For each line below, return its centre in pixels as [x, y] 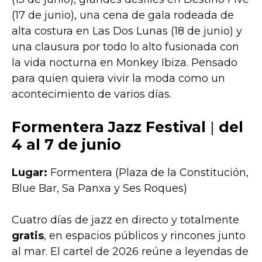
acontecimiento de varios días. [92, 94]
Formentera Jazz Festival [109, 127]
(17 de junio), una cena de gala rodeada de [123, 15]
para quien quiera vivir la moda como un [118, 79]
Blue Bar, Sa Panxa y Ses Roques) [99, 189]
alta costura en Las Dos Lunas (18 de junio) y [127, 31]
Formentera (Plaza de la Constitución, [148, 173]
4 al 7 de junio [66, 145]
